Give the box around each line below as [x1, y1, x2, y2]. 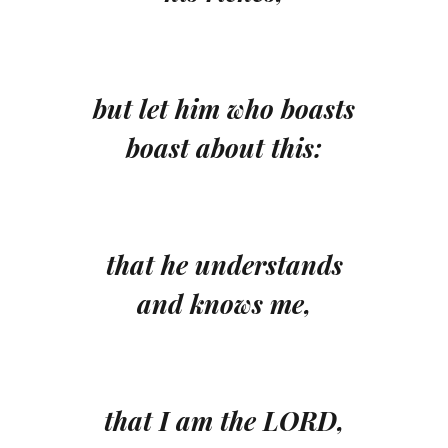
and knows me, [137, 285, 311, 321]
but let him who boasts [93, 90, 355, 126]
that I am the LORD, [104, 402, 344, 438]
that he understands [105, 246, 343, 282]
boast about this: [126, 129, 322, 165]
